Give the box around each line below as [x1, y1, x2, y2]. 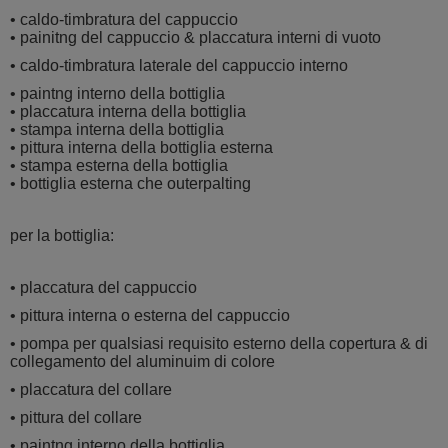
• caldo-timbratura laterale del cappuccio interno [10, 57, 348, 75]
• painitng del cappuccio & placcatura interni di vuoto [10, 29, 381, 47]
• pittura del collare [10, 409, 142, 427]
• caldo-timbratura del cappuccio [10, 11, 238, 29]
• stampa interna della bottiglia [10, 121, 224, 139]
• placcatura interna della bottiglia [10, 103, 246, 121]
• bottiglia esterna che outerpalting [10, 175, 251, 193]
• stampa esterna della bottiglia [10, 157, 228, 175]
